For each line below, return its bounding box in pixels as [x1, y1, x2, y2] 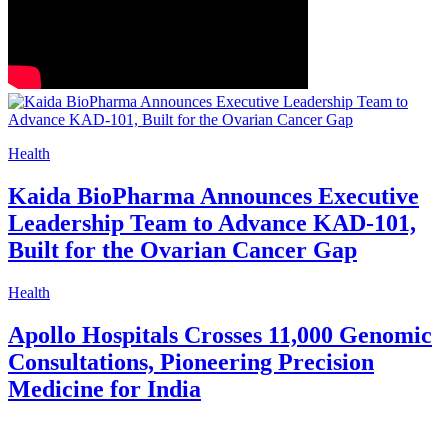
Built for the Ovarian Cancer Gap [8, 237, 357, 264]
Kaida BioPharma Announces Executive [8, 183, 419, 210]
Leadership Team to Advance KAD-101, [8, 210, 416, 237]
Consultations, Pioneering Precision [8, 348, 374, 375]
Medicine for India [8, 375, 201, 402]
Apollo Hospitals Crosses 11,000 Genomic [8, 321, 432, 348]
